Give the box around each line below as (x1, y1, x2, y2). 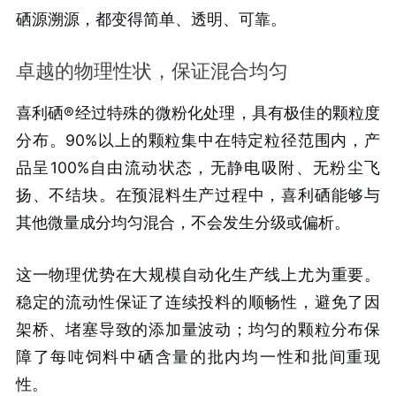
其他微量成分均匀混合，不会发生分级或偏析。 (15, 213, 350, 232)
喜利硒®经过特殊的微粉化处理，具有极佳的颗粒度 (15, 103, 381, 123)
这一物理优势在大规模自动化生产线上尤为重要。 (15, 265, 381, 285)
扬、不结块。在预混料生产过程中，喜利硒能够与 (15, 186, 381, 205)
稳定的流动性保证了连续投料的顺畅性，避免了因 (15, 293, 381, 312)
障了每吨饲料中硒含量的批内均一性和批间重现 (15, 347, 381, 367)
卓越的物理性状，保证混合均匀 (15, 59, 288, 83)
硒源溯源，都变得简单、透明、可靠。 (15, 9, 286, 28)
